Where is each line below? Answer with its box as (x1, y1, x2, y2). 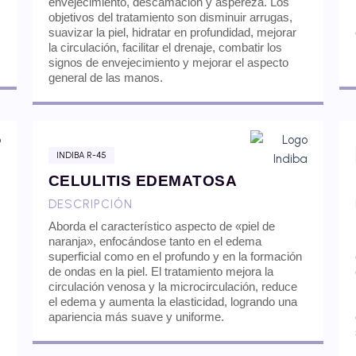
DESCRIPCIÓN (48, 197, 133, 211)
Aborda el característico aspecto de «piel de (48, 219, 275, 233)
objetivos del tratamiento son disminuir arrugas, (48, 10, 292, 24)
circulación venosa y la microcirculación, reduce (48, 280, 297, 293)
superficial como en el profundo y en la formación (48, 250, 302, 263)
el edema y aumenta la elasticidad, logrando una (48, 295, 297, 308)
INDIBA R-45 (56, 150, 106, 161)
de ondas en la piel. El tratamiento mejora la (48, 265, 273, 278)
